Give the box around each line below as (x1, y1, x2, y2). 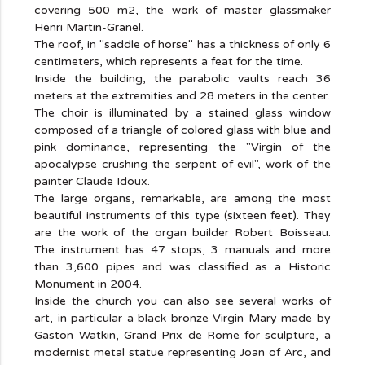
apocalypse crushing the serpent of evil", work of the (34, 156, 331, 171)
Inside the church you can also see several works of (34, 293, 331, 308)
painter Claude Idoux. (34, 174, 151, 188)
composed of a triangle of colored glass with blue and (34, 122, 331, 137)
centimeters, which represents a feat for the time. (34, 54, 304, 68)
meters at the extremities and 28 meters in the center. (34, 88, 331, 103)
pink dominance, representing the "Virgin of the (34, 139, 331, 154)
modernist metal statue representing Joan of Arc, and (34, 345, 331, 359)
